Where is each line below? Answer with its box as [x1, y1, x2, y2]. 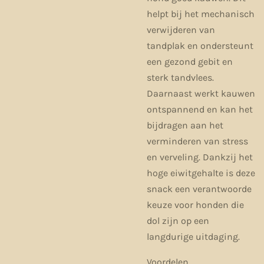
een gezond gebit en [147, 55, 233, 67]
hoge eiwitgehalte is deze [147, 167, 255, 179]
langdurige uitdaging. [147, 230, 240, 242]
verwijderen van [147, 24, 215, 35]
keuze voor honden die [147, 199, 244, 210]
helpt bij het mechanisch [147, 8, 255, 19]
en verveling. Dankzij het [147, 151, 253, 163]
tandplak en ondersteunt [147, 39, 253, 51]
